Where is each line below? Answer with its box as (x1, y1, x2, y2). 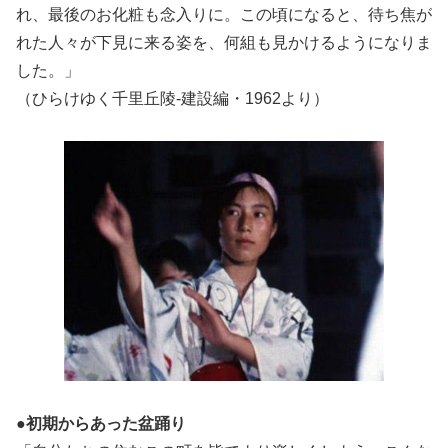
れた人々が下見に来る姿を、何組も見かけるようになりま (16, 33, 432, 51)
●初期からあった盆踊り (16, 415, 186, 433)
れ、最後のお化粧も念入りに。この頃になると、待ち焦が (16, 5, 432, 23)
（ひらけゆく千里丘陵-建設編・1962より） (16, 89, 329, 107)
